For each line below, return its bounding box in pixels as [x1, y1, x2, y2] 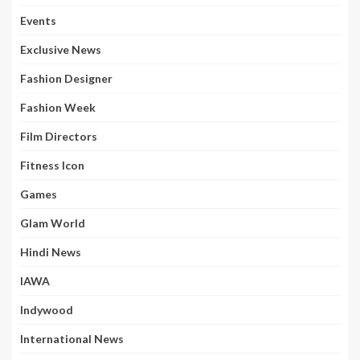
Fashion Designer [20, 72, 112, 86]
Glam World [20, 216, 85, 231]
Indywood [20, 303, 73, 317]
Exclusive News [20, 43, 101, 57]
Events [20, 14, 56, 28]
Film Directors [20, 129, 97, 144]
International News [20, 332, 124, 346]
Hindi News [20, 245, 81, 260]
